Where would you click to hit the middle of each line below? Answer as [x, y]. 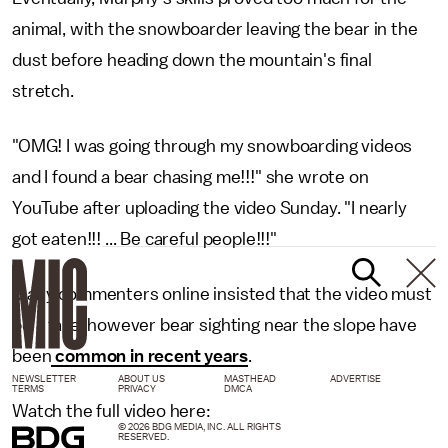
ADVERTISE [355, 379]
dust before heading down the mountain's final [192, 60]
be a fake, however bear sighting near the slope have [214, 325]
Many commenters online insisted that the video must [222, 294]
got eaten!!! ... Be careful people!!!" [144, 239]
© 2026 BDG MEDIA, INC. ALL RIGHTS [199, 427]
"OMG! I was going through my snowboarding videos [212, 146]
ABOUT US [141, 379]
